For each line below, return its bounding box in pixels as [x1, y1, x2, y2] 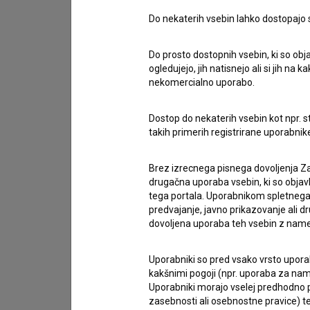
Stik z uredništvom [93, 33, 219, 51]
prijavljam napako [109, 113, 194, 127]
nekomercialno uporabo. [149, 77, 255, 88]
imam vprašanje [109, 94, 194, 108]
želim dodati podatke [109, 133, 213, 147]
